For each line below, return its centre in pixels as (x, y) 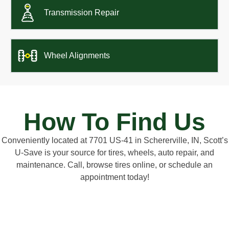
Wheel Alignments (77, 56)
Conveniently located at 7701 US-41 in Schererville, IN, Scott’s (114, 141)
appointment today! (114, 177)
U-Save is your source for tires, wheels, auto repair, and (114, 153)
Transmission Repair (82, 13)
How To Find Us (114, 122)
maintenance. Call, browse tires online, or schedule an (114, 165)
